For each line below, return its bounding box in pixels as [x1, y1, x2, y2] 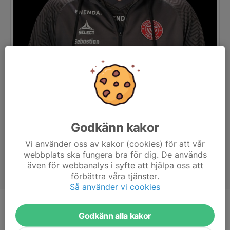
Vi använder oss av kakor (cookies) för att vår [25, 138, 205, 149]
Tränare [85, 205, 111, 215]
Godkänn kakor [71, 120, 159, 135]
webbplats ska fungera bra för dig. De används [23, 149, 207, 160]
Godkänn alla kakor [78, 210, 152, 221]
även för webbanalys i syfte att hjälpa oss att [27, 160, 203, 170]
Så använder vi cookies [70, 181, 160, 192]
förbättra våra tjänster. [71, 170, 159, 181]
